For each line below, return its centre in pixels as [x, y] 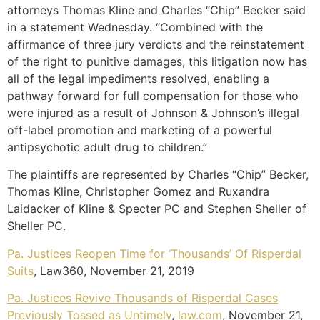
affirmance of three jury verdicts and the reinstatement [156, 44]
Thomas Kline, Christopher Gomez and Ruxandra [138, 192]
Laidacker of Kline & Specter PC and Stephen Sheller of [157, 209]
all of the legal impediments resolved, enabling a [138, 78]
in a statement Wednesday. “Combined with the [135, 27]
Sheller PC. [36, 226]
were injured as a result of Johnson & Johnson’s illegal [153, 112]
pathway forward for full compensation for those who [153, 95]
